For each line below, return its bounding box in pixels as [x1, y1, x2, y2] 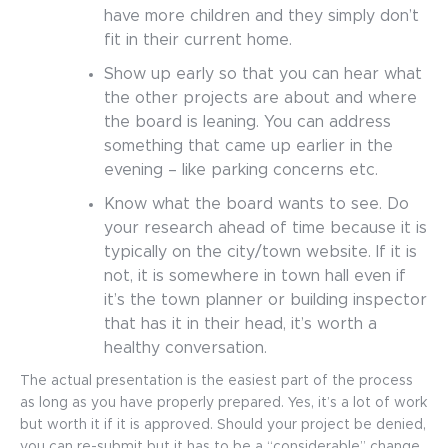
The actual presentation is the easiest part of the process [20, 374, 413, 388]
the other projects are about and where [104, 90, 417, 106]
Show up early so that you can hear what [104, 66, 422, 82]
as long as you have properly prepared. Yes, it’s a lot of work [20, 396, 427, 410]
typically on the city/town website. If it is [104, 244, 417, 260]
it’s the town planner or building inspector [104, 292, 427, 308]
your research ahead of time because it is [104, 220, 427, 236]
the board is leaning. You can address [104, 114, 391, 130]
